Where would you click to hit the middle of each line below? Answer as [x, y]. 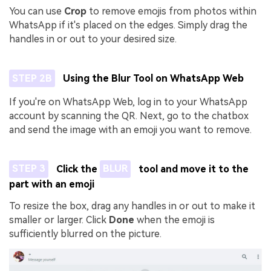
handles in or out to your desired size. [93, 39]
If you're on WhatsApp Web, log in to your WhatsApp [128, 102]
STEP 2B [32, 78]
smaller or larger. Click [59, 220]
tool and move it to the [193, 169]
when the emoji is [176, 220]
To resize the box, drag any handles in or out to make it [132, 206]
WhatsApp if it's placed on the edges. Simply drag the [128, 25]
